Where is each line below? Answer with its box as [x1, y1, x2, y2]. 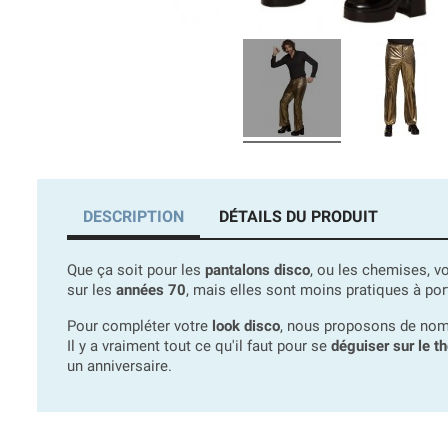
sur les [67, 281, 116, 300]
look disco [212, 317, 280, 336]
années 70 [116, 281, 186, 300]
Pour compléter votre [67, 317, 212, 336]
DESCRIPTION [83, 207, 184, 227]
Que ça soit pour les [67, 261, 205, 280]
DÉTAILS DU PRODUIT [219, 207, 379, 227]
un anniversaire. [67, 357, 172, 376]
